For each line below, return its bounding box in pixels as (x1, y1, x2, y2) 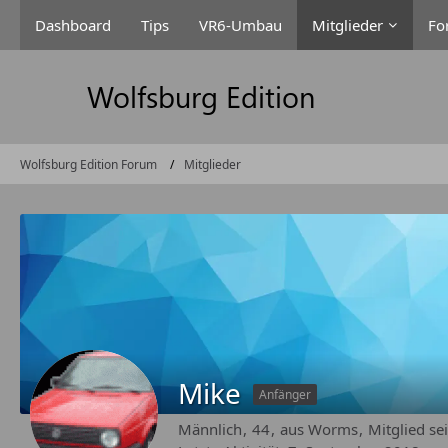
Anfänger (259, 386, 311, 403)
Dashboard (35, 15, 111, 35)
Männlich (178, 419, 242, 439)
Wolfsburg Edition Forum (20, 155, 157, 173)
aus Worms (280, 419, 358, 439)
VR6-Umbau (199, 15, 282, 35)
